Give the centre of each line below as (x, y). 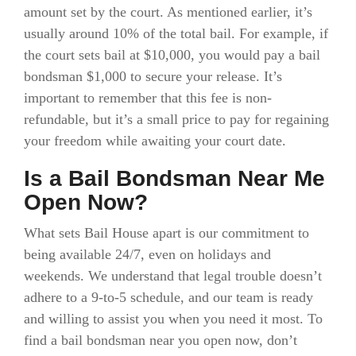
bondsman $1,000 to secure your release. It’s (153, 76)
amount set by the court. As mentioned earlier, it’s (168, 12)
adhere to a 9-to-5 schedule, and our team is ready (168, 297)
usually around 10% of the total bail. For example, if (176, 33)
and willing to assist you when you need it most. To (173, 318)
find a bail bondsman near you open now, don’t (161, 340)
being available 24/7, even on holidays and (147, 254)
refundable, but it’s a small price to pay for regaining (176, 119)
